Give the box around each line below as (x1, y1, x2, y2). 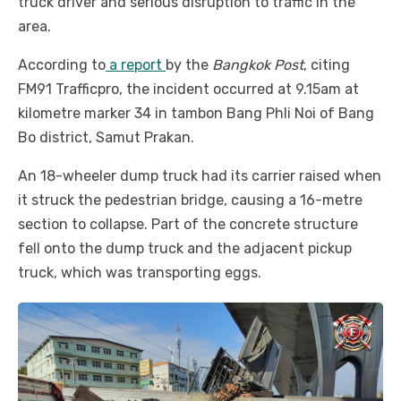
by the (166, 56, 212, 74)
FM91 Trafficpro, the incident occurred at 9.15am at (18, 81, 359, 98)
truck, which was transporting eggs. (18, 264, 261, 282)
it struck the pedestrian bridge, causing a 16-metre (18, 192, 363, 209)
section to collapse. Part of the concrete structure (18, 216, 358, 234)
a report (106, 56, 166, 74)
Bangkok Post (212, 56, 303, 74)
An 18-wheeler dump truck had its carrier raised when (18, 167, 381, 185)
